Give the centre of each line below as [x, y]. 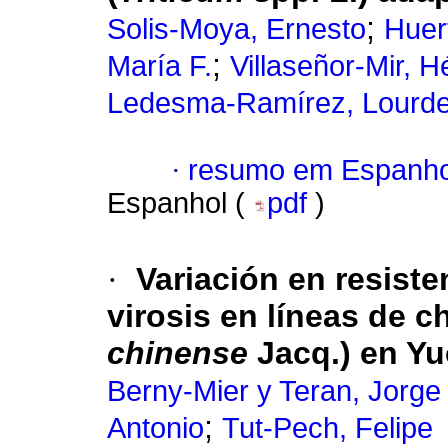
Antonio [155, 428]
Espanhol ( [180, 203]
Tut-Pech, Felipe [327, 428]
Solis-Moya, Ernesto [236, 29]
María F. [159, 66]
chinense [177, 353]
